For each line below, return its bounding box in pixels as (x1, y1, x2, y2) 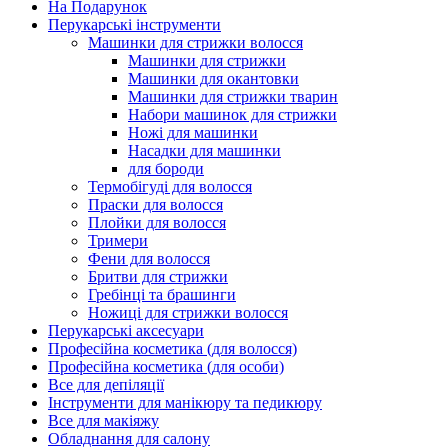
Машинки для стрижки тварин (128, 88, 338, 106)
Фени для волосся (88, 250, 210, 268)
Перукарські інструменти (48, 16, 221, 34)
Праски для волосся (88, 196, 223, 214)
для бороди (128, 160, 204, 178)
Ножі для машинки (128, 124, 258, 142)
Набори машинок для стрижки (128, 106, 337, 124)
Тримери (88, 232, 148, 250)
